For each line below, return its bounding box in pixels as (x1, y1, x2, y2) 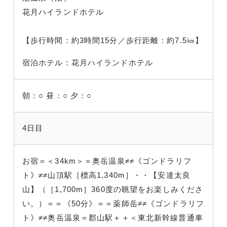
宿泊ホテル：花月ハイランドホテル (22, 58, 153, 67)
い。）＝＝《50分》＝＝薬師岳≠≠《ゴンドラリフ (22, 199, 204, 208)
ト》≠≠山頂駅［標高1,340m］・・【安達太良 (22, 170, 191, 179)
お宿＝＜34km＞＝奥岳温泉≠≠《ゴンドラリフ (22, 156, 192, 165)
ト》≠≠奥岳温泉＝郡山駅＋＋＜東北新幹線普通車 (22, 213, 203, 222)
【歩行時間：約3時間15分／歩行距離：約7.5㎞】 (22, 35, 203, 45)
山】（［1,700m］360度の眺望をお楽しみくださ (22, 184, 204, 194)
